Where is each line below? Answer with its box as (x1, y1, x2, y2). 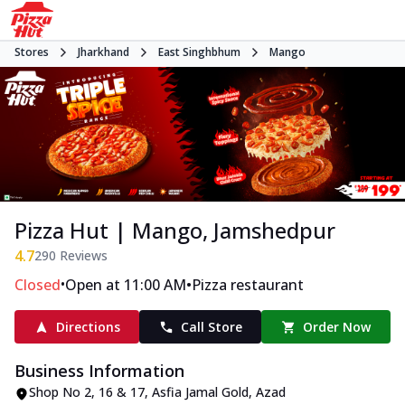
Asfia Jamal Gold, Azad (152, 383, 286, 401)
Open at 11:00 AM (65, 275, 186, 296)
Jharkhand (78, 44, 129, 60)
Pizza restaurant (192, 275, 304, 296)
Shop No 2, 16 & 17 (29, 383, 145, 401)
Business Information (14, 360, 184, 382)
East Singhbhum (158, 44, 240, 60)
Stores (14, 44, 49, 60)
